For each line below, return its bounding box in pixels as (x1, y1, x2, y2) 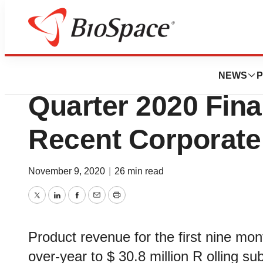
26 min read (114, 166, 164, 176)
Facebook (76, 197, 123, 210)
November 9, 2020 (28, 166, 107, 176)
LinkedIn (56, 197, 96, 210)
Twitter (36, 197, 68, 210)
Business (64, 38, 97, 46)
